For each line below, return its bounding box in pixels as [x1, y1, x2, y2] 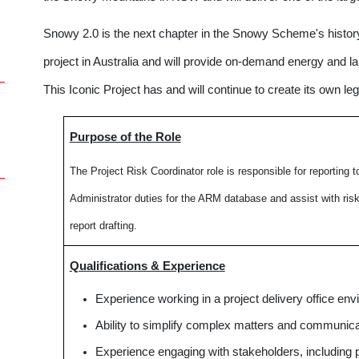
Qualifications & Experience [69, 260, 225, 272]
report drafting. [69, 220, 137, 232]
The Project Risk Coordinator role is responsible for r [69, 165, 313, 177]
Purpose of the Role [69, 131, 181, 143]
